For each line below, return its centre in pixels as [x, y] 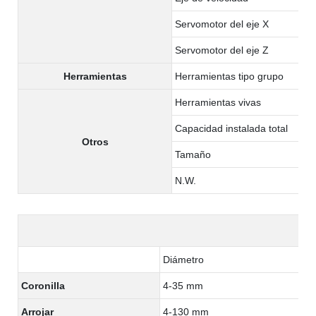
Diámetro [183, 259]
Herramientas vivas [218, 102]
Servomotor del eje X [222, 24]
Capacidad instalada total [231, 128]
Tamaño [193, 154]
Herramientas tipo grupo [229, 76]
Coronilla [43, 285]
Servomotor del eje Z [222, 50]
